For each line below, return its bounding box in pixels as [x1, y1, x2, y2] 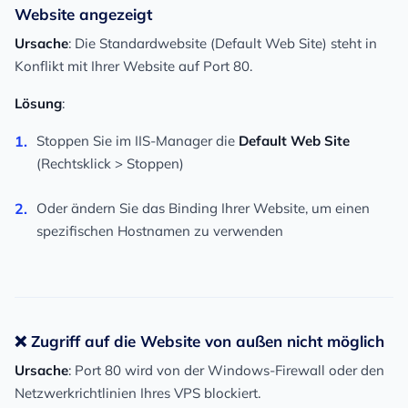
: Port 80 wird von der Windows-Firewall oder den [68, 362, 384, 380]
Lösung [15, 95, 62, 113]
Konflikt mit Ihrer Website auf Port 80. [15, 57, 252, 76]
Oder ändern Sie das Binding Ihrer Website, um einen [36, 199, 370, 218]
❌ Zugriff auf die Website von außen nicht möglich [15, 331, 384, 352]
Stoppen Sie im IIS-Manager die [36, 132, 239, 150]
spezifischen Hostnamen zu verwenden [36, 222, 283, 240]
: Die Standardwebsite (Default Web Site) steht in [68, 35, 377, 53]
